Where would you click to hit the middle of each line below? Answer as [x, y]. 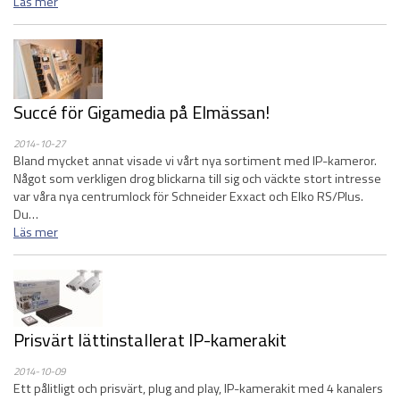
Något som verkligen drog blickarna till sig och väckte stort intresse [197, 179]
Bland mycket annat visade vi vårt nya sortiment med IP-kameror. [195, 161]
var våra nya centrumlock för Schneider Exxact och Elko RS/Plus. [188, 196]
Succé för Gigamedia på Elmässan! [142, 112]
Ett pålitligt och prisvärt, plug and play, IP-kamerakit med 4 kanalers [198, 388]
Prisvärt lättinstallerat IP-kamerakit [150, 340]
